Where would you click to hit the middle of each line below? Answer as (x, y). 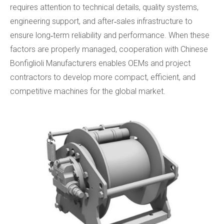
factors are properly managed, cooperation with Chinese (109, 49)
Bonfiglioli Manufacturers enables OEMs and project (100, 63)
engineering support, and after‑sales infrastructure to (101, 21)
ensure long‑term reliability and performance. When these (110, 35)
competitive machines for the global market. (88, 91)
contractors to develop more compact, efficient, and (103, 77)
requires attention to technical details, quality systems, (104, 7)
